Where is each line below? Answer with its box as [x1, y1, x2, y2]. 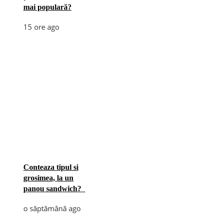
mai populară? [23, 2, 72, 11]
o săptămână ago [23, 203, 81, 213]
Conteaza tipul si [23, 163, 78, 171]
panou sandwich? [23, 184, 85, 193]
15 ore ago [23, 21, 59, 32]
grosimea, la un [23, 173, 73, 182]
